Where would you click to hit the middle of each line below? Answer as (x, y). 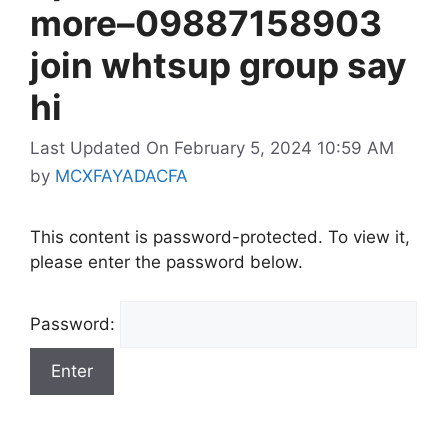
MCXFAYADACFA (121, 176)
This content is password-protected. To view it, (220, 237)
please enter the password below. (166, 262)
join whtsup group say (218, 64)
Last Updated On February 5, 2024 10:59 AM (212, 148)
